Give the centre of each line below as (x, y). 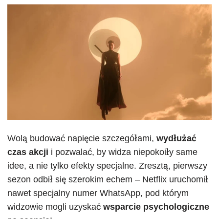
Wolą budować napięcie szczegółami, (82, 138)
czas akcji (28, 152)
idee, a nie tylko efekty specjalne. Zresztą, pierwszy (107, 165)
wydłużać (176, 138)
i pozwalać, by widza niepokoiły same (123, 152)
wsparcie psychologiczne (156, 207)
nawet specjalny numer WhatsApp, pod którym (98, 193)
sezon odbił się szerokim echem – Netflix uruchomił (108, 179)
